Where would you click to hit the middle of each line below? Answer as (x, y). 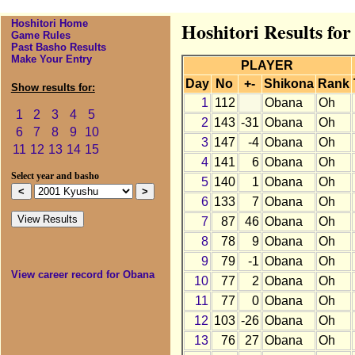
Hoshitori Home (49, 24)
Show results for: (53, 88)
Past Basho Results (58, 48)
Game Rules (40, 36)
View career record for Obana (82, 275)
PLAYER (267, 66)
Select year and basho (55, 176)
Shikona (288, 84)
